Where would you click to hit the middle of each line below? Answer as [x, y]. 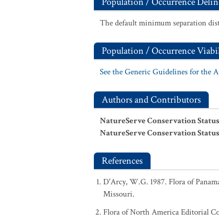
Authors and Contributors [151, 100]
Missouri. [119, 194]
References [122, 161]
